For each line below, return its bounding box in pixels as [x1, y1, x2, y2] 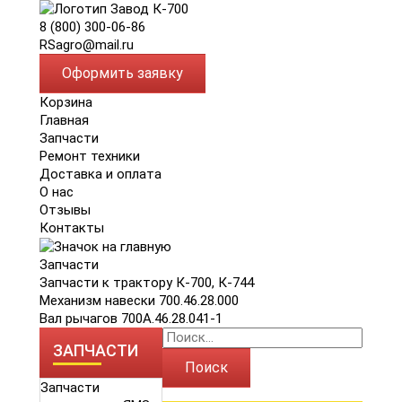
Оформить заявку [62, 65, 183, 82]
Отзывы [39, 202, 91, 218]
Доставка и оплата [39, 166, 162, 182]
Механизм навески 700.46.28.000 [39, 293, 239, 310]
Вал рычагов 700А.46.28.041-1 [39, 310, 223, 328]
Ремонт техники [39, 148, 140, 164]
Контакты [39, 220, 104, 236]
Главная [39, 112, 89, 128]
